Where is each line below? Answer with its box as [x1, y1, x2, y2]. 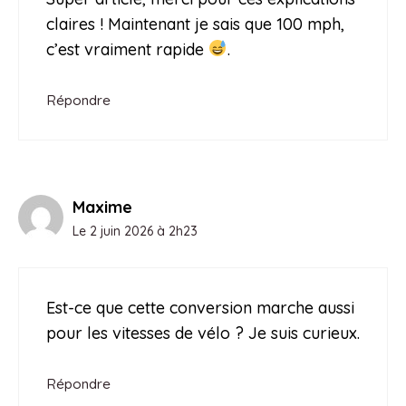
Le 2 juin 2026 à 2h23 [72, 222, 198, 239]
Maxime [72, 196, 132, 217]
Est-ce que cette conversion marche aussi [46, 296, 354, 318]
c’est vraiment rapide [46, 38, 208, 60]
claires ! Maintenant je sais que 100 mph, [46, 13, 344, 34]
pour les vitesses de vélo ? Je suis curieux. [46, 322, 360, 343]
